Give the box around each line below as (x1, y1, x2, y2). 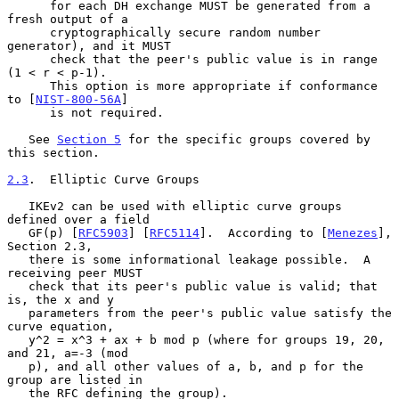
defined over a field (7, 212, 150, 226)
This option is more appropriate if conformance (7, 78, 50, 93)
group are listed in (7, 372, 142, 387)
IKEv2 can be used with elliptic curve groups (7, 199, 28, 213)
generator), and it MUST (7, 38, 171, 53)
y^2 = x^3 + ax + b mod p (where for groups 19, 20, (7, 332, 28, 346)
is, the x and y (7, 292, 114, 306)
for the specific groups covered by (121, 132, 370, 146)
